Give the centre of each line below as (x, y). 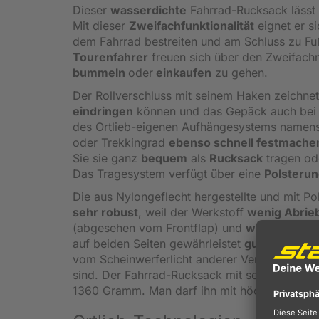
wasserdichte (148, 10)
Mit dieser (101, 25)
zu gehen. (240, 72)
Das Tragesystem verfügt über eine (168, 173)
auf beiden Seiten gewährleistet (158, 243)
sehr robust (105, 212)
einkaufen (182, 72)
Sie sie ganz (107, 158)
